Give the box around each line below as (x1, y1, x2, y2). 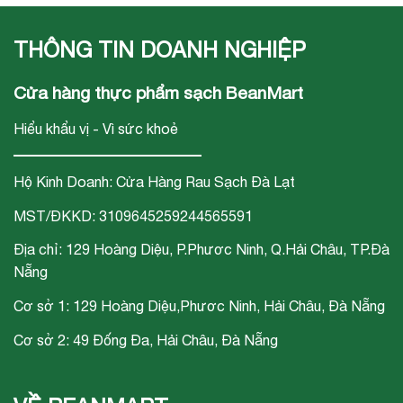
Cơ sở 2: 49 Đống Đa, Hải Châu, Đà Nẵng (13, 331, 278, 348)
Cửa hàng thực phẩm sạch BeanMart (13, 83, 303, 103)
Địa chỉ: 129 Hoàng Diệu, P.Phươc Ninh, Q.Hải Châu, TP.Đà (13, 241, 390, 258)
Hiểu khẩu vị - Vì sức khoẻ (13, 120, 178, 137)
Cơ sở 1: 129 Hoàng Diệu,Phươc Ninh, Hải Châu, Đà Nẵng (13, 298, 385, 315)
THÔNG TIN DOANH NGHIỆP (13, 37, 306, 63)
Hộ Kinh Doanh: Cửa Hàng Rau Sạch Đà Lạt (13, 173, 295, 190)
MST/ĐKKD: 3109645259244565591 (13, 207, 253, 224)
